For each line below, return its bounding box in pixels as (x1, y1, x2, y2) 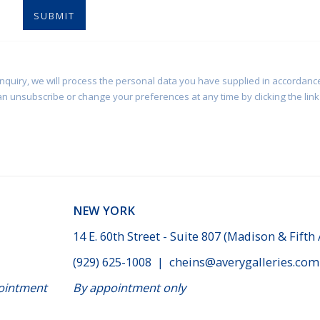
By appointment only (73, 279, 186, 296)
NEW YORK (73, 202, 135, 219)
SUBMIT (34, 9, 76, 22)
